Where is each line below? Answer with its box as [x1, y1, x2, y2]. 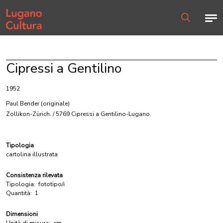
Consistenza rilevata [6, 171, 63, 179]
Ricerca [181, 22, 201, 30]
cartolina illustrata [6, 150, 58, 158]
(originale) [41, 100, 70, 108]
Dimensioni [6, 210, 38, 218]
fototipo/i [38, 180, 65, 188]
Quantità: [6, 189, 32, 197]
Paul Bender [6, 100, 39, 108]
